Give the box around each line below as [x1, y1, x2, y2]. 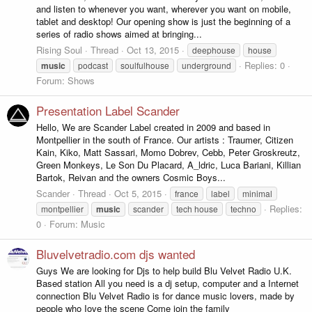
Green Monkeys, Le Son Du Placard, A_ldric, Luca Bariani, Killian [36, 158, 301, 172]
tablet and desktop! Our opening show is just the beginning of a [36, 15, 290, 29]
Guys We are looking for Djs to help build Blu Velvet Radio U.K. [36, 264, 292, 278]
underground [182, 58, 231, 71]
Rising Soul [36, 42, 82, 56]
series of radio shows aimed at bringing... [36, 27, 202, 41]
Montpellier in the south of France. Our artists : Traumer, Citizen [36, 133, 293, 147]
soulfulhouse [120, 58, 169, 71]
